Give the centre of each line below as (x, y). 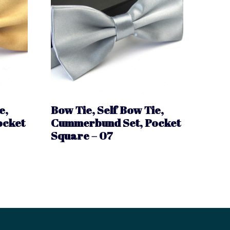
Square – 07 (82, 136)
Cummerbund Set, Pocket (116, 123)
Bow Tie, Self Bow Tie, (107, 110)
